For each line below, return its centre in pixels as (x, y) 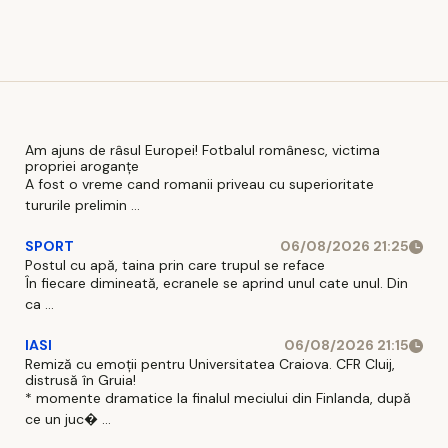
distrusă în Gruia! (80, 380)
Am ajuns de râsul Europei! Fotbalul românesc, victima (202, 150)
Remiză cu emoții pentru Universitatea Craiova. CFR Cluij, (210, 364)
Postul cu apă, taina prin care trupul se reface (175, 265)
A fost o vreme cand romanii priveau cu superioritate (199, 184)
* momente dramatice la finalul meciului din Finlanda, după (218, 398)
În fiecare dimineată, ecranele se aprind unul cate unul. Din (216, 283)
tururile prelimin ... (82, 205)
